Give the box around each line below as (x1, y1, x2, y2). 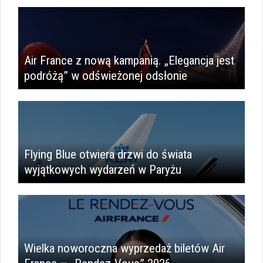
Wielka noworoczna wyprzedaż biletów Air (24, 241, 225, 256)
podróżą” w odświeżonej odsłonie (24, 69, 187, 83)
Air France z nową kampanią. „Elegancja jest (24, 53, 234, 68)
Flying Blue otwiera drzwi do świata (24, 147, 192, 162)
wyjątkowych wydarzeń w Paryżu (24, 163, 181, 177)
